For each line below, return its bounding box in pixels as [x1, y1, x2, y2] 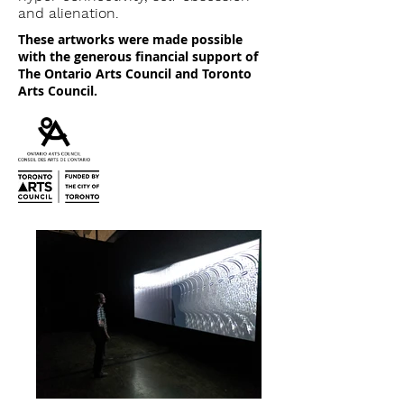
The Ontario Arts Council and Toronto [18, 65, 252, 82]
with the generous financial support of [18, 48, 258, 65]
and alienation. [18, 5, 119, 22]
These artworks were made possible [18, 31, 243, 48]
